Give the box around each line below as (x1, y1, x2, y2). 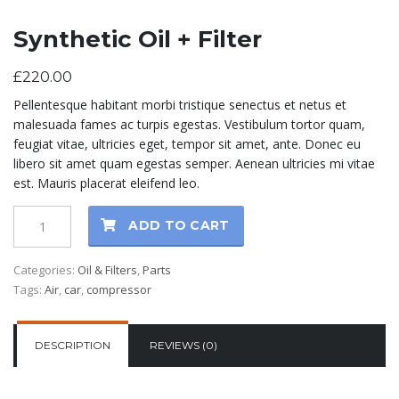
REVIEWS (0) (150, 338, 217, 353)
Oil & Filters (77, 262, 137, 279)
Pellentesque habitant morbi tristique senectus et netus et (13, 96, 346, 114)
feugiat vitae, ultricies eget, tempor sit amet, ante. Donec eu (13, 135, 361, 153)
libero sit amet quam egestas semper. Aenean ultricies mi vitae (13, 155, 375, 173)
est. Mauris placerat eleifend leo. (13, 175, 199, 192)
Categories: (13, 262, 77, 279)
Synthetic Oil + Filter (13, 25, 262, 54)
